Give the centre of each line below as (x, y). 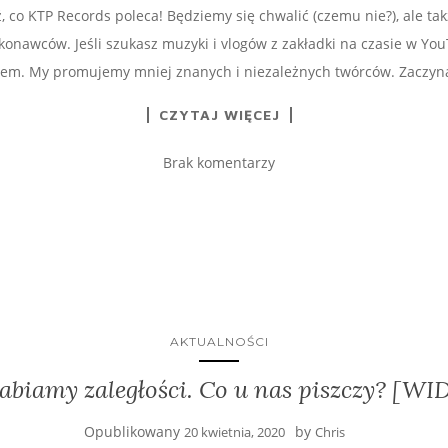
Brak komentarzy (219, 162)
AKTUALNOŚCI (219, 341)
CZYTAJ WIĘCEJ (219, 114)
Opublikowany (133, 431)
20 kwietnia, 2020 (234, 431)
